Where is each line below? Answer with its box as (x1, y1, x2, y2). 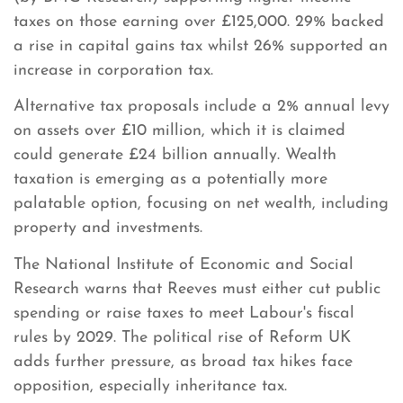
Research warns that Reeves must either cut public (13, 280, 381, 298)
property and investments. (13, 219, 202, 237)
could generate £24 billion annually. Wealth (13, 147, 336, 165)
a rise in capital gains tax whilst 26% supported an (13, 37, 388, 55)
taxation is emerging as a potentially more (13, 171, 327, 189)
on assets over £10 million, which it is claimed (13, 122, 345, 140)
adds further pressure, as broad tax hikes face (13, 353, 353, 371)
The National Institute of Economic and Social (13, 255, 354, 273)
